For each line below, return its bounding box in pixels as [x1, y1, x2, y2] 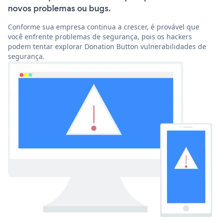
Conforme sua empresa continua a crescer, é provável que [8, 22, 199, 32]
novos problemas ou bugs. [8, 2, 111, 15]
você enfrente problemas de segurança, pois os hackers [8, 32, 192, 42]
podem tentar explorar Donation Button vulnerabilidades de [8, 42, 206, 52]
